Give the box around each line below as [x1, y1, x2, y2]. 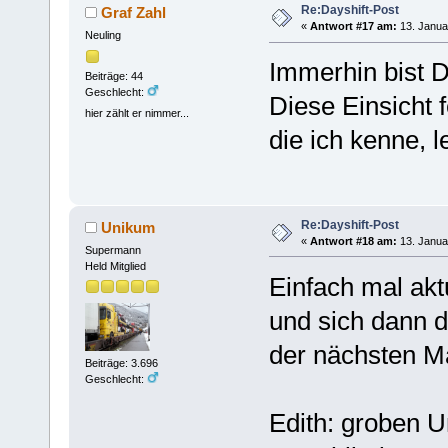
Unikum [101, 218, 156, 236]
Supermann [84, 243, 141, 256]
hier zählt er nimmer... [84, 106, 189, 119]
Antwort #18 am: [309, 234, 397, 247]
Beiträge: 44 [84, 69, 143, 82]
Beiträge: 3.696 [84, 357, 158, 370]
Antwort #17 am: [309, 20, 397, 33]
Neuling [84, 29, 121, 42]
